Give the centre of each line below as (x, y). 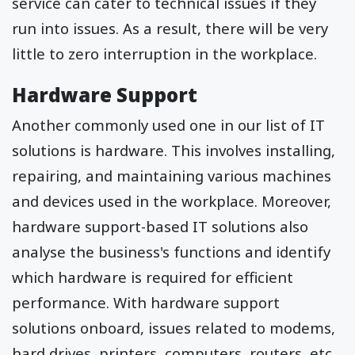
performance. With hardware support (146, 303)
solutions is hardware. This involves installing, (174, 151)
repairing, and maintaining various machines (172, 176)
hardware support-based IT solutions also (160, 227)
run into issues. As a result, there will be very (170, 29)
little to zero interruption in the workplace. (164, 54)
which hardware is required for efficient (153, 277)
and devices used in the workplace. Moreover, (172, 201)
